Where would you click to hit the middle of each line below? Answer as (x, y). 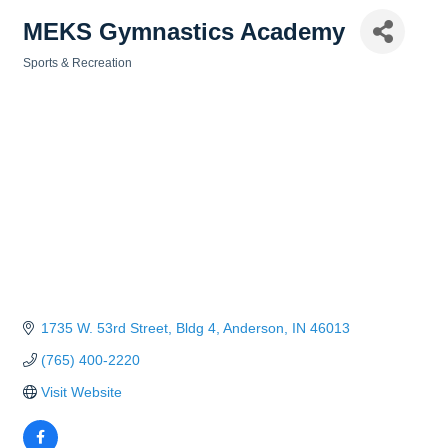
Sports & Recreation (77, 63)
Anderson (253, 328)
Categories (53, 76)
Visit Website (81, 392)
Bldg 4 (195, 328)
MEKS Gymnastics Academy (184, 31)
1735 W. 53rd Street (104, 328)
